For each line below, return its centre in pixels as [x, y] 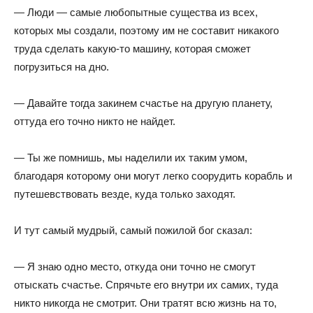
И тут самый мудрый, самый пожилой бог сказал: [133, 230]
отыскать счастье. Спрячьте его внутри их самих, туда [146, 285]
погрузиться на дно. [61, 67]
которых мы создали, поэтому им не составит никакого [146, 30]
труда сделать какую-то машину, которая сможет [132, 49]
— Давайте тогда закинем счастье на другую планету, [143, 103]
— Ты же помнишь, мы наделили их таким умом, [131, 158]
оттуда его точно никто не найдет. [95, 121]
